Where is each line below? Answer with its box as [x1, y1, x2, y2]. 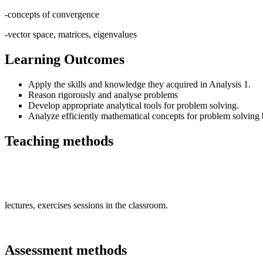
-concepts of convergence [5, 9, 99, 19]
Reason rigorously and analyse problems [28, 89, 178, 100]
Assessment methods [5, 242, 127, 258]
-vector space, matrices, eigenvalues [5, 29, 137, 39]
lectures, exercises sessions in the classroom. [5, 200, 168, 211]
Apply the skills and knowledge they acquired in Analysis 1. [28, 79, 251, 89]
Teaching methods [5, 133, 113, 149]
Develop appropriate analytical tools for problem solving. [28, 100, 239, 110]
